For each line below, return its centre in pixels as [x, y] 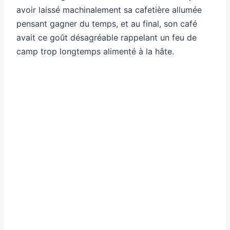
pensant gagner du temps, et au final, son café [107, 23]
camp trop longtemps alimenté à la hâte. [95, 51]
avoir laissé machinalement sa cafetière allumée [109, 9]
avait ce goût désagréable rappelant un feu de [107, 37]
